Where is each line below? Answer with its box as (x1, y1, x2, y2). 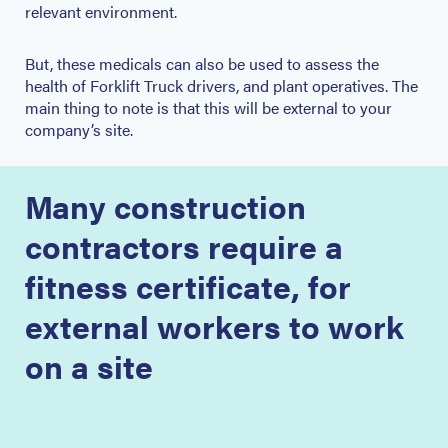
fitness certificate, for (25, 263, 351, 308)
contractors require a (25, 223, 343, 268)
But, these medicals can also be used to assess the (25, 52, 379, 75)
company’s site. (25, 118, 133, 141)
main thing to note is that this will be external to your (25, 96, 392, 119)
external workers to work (25, 303, 404, 348)
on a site (25, 343, 153, 388)
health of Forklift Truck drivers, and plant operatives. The (25, 74, 418, 97)
